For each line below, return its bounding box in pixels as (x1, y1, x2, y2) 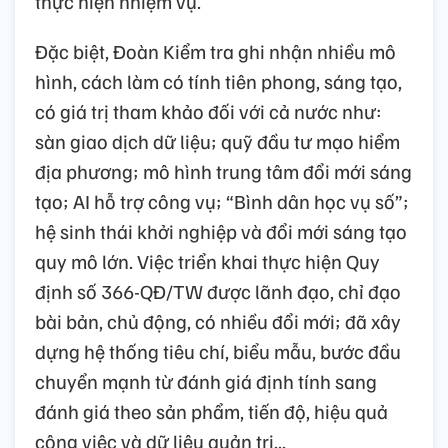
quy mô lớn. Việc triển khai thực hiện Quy (35, 247, 380, 274)
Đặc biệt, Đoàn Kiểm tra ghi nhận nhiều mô (35, 37, 396, 64)
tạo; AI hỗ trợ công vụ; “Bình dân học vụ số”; (35, 187, 409, 214)
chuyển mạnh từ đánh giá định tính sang (35, 367, 377, 394)
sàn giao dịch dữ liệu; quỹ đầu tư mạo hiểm (35, 127, 400, 154)
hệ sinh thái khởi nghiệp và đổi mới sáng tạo (35, 217, 407, 244)
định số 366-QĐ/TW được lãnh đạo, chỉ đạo (35, 277, 401, 304)
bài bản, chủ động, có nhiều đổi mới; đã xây (35, 307, 401, 334)
